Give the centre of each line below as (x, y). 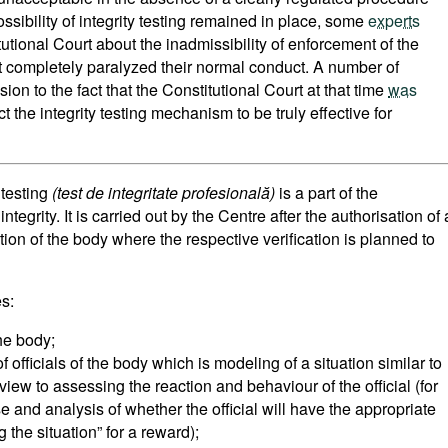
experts (394, 20)
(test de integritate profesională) (165, 192)
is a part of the (328, 192)
